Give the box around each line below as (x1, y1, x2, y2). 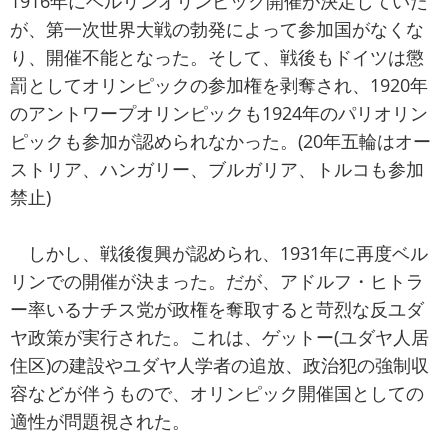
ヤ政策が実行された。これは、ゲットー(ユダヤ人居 (10, 325, 429, 350)
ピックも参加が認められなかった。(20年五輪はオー (10, 129, 431, 154)
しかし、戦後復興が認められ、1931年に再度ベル (10, 241, 428, 266)
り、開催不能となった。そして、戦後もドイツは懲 (10, 45, 424, 70)
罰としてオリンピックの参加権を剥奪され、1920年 (10, 73, 428, 98)
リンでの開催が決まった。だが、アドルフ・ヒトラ (10, 269, 424, 294)
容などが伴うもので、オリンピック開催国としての (10, 381, 424, 406)
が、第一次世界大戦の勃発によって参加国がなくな (10, 17, 424, 42)
